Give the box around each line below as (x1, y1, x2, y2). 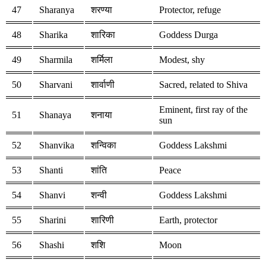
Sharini (39, 215, 66, 226)
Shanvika (39, 140, 74, 151)
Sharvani (39, 80, 72, 90)
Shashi (39, 240, 64, 251)
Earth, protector (159, 215, 217, 226)
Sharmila (39, 55, 72, 65)
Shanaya (39, 110, 71, 121)
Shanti (39, 165, 63, 176)
